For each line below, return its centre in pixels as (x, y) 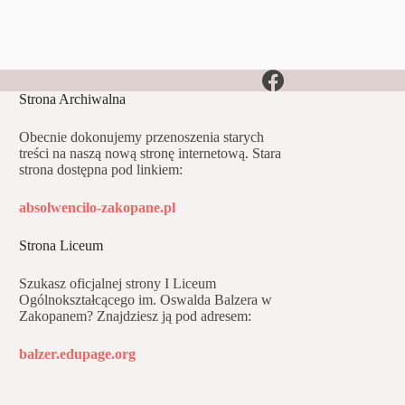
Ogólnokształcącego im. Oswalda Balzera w (146, 299)
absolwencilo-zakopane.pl (98, 207)
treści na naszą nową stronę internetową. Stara (151, 153)
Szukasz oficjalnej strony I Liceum (118, 283)
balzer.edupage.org (78, 353)
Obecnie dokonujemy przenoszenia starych (142, 137)
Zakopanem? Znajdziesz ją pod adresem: (136, 316)
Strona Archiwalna (73, 99)
